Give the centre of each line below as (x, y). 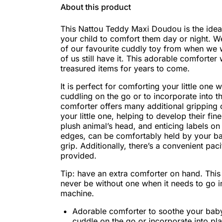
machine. (77, 194)
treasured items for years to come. (125, 69)
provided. (79, 156)
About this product (96, 7)
